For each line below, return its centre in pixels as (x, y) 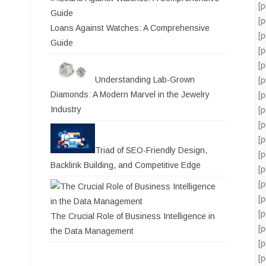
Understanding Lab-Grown (145, 79)
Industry (66, 109)
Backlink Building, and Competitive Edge (126, 165)
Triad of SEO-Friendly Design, (151, 150)
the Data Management (92, 231)
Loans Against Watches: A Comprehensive (130, 28)
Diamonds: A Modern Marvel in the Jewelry (130, 94)
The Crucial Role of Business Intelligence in (133, 216)
